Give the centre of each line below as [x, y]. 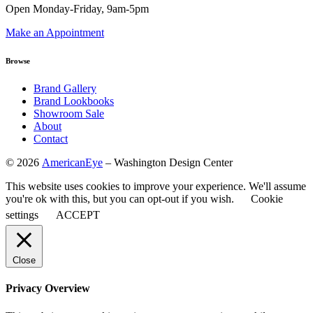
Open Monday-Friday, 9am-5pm [77, 9]
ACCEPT [78, 215]
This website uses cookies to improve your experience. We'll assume [156, 187]
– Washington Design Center [168, 163]
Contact [51, 139]
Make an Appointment [55, 33]
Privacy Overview [48, 289]
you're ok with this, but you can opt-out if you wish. [121, 199]
